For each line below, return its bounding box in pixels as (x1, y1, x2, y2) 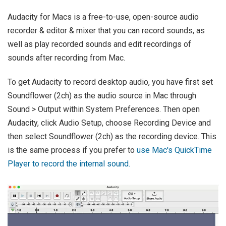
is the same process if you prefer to (8, 145, 137, 155)
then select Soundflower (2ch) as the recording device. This (8, 131, 216, 141)
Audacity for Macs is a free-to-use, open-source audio (8, 12, 199, 22)
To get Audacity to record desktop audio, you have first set (8, 77, 213, 87)
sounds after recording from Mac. (8, 52, 125, 63)
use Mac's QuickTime (137, 145, 212, 155)
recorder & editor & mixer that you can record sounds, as (8, 25, 205, 35)
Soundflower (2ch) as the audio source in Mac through (8, 90, 196, 100)
